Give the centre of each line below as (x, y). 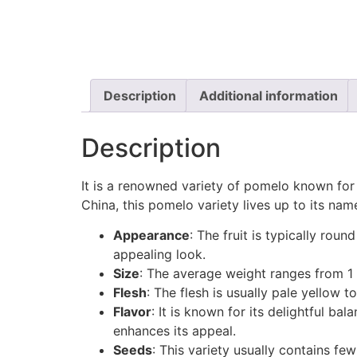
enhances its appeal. (175, 331)
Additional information (269, 95)
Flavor (132, 312)
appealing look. (159, 255)
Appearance (151, 235)
